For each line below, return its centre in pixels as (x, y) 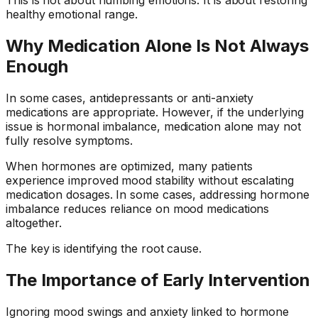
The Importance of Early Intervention (158, 280)
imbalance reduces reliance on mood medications (138, 208)
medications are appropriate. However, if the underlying (155, 112)
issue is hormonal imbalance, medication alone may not (153, 126)
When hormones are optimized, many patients (129, 166)
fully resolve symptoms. (70, 140)
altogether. (34, 223)
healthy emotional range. (72, 14)
